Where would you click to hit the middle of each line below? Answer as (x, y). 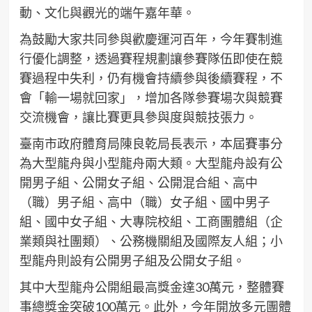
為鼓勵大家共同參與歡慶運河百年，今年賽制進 (151, 39)
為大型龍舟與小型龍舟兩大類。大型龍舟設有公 (151, 163)
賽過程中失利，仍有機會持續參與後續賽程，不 (151, 78)
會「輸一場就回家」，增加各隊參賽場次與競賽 (151, 98)
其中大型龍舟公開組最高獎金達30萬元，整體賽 (151, 287)
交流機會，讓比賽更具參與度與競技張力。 (138, 117)
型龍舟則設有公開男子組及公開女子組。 (132, 261)
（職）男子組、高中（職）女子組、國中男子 (145, 202)
